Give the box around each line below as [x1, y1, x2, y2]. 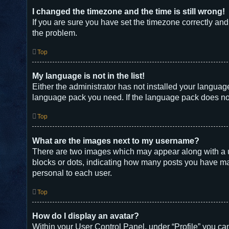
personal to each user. [32, 168, 112, 177]
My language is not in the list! [32, 72, 145, 81]
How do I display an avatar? [32, 212, 139, 221]
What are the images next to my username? [32, 136, 199, 145]
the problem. [32, 29, 77, 37]
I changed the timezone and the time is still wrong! [32, 7, 225, 16]
